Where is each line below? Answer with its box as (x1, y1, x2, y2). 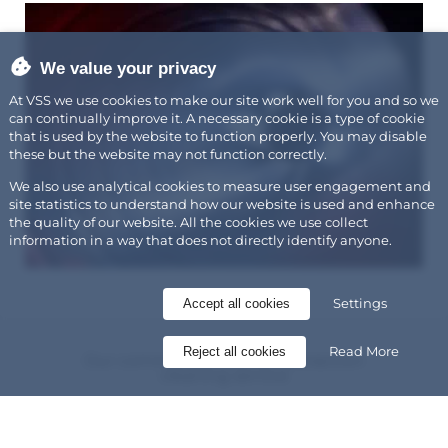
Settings (333, 295, 388, 311)
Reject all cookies (183, 344, 287, 359)
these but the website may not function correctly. (8, 146, 327, 163)
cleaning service (159, 365, 289, 385)
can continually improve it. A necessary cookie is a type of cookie (8, 110, 425, 127)
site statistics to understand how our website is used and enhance (8, 195, 435, 212)
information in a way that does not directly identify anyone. (8, 231, 392, 248)
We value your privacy (34, 58, 216, 79)
